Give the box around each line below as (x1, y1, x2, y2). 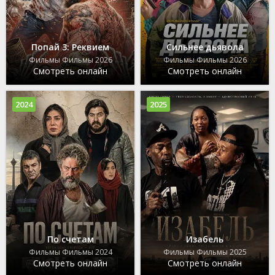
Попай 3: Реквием (31, 41, 109, 53)
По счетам (47, 233, 94, 246)
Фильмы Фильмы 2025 (163, 247, 247, 258)
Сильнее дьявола (166, 41, 244, 53)
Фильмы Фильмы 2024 (28, 247, 112, 258)
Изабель (186, 233, 223, 246)
